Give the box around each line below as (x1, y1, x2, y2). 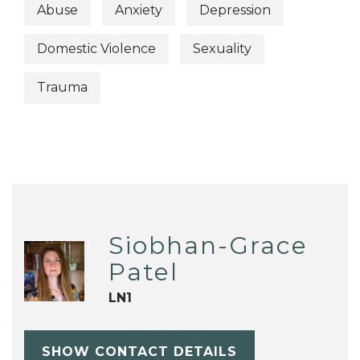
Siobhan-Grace (108, 230, 308, 260)
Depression (199, 2, 271, 18)
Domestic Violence (37, 41, 156, 57)
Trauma (37, 80, 88, 96)
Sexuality (193, 41, 252, 57)
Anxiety (115, 2, 162, 18)
